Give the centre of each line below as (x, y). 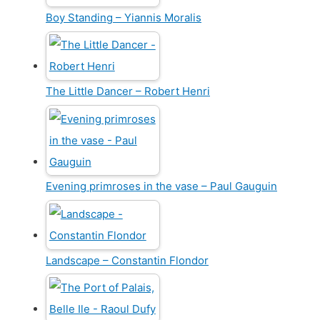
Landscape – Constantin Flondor (127, 260)
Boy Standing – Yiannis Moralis (124, 17)
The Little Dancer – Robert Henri (128, 91)
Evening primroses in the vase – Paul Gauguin (161, 186)
